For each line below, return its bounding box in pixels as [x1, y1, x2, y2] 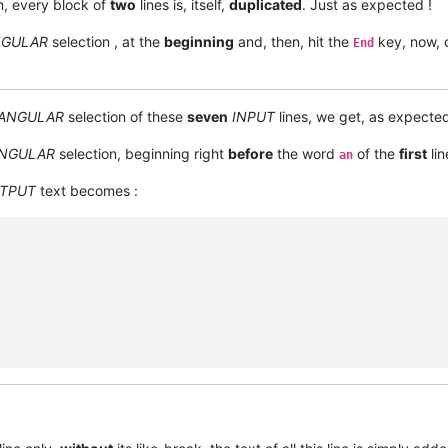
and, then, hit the [234, 33, 353, 51]
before [228, 145, 273, 163]
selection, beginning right [55, 145, 228, 163]
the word [273, 145, 339, 163]
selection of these [64, 108, 187, 126]
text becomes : [36, 182, 138, 200]
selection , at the [48, 33, 164, 51]
